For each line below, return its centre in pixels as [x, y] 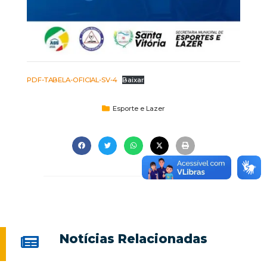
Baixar [133, 80]
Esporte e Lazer [139, 108]
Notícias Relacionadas [133, 239]
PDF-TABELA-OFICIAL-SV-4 [72, 80]
